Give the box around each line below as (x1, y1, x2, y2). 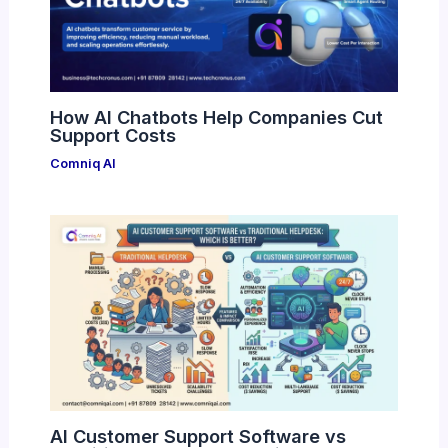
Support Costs (49, 124, 176, 147)
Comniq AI (49, 156, 116, 172)
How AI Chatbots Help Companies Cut (49, 106, 383, 129)
